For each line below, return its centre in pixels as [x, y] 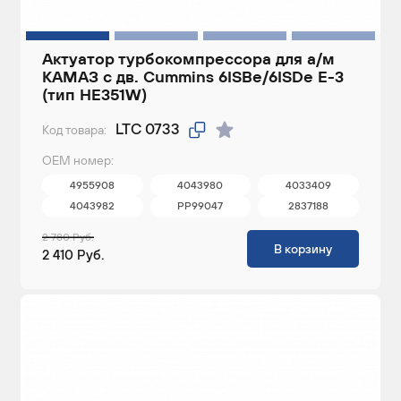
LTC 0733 [148, 129]
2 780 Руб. [68, 238]
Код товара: [74, 129]
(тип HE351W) [94, 94]
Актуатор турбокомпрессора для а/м [188, 59]
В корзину [303, 249]
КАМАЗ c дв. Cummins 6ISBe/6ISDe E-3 [193, 77]
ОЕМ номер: [78, 160]
